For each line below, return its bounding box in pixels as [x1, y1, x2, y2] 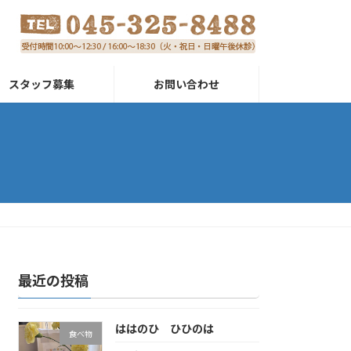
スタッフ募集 [9, 77, 75, 91]
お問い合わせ [154, 77, 220, 91]
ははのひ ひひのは [114, 322, 214, 336]
